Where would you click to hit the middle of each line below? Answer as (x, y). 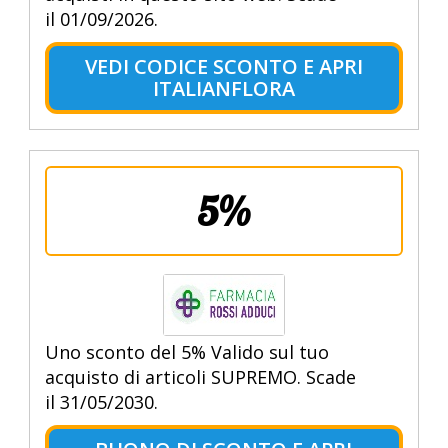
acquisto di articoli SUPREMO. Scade (200, 377)
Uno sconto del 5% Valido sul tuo (186, 352)
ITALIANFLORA (223, 89)
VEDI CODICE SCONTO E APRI (223, 67)
